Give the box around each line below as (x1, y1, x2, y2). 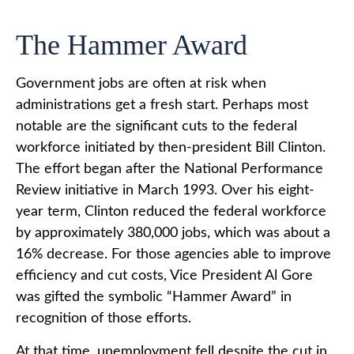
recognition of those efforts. (16, 311, 191, 326)
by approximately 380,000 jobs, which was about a (16, 225, 330, 240)
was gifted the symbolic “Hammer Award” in (16, 289, 292, 304)
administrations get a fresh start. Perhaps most (16, 97, 308, 112)
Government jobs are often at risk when (16, 76, 266, 91)
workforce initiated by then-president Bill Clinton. (16, 140, 326, 155)
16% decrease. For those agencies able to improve (16, 247, 331, 262)
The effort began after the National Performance (16, 161, 323, 176)
